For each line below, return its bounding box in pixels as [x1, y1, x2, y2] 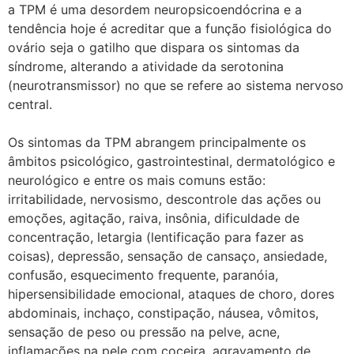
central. [8, 96, 52, 113]
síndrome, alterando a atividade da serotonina [8, 58, 284, 75]
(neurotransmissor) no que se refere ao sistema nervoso [8, 77, 344, 94]
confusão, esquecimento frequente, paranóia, [8, 267, 278, 284]
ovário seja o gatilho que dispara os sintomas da [8, 40, 299, 56]
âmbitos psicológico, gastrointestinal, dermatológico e [8, 153, 335, 170]
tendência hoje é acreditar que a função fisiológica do [8, 21, 332, 37]
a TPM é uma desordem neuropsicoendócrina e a [8, 2, 302, 18]
